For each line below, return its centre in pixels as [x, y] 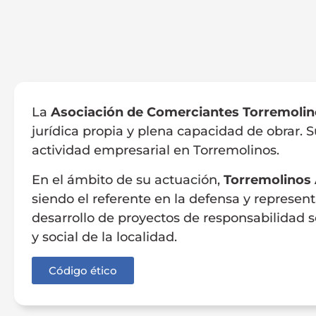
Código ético [83, 271]
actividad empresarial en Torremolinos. [156, 151]
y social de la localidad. [104, 237]
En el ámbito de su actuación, [128, 180]
